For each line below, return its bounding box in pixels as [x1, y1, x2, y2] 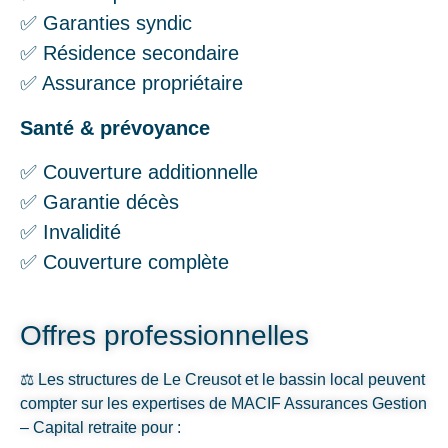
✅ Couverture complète [20, 251, 229, 274]
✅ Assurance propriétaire [20, 72, 243, 95]
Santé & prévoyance [20, 116, 210, 139]
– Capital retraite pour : [20, 419, 181, 437]
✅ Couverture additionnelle [20, 161, 258, 184]
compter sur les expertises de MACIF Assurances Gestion [20, 395, 427, 413]
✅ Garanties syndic [20, 12, 192, 35]
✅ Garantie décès [20, 191, 179, 214]
